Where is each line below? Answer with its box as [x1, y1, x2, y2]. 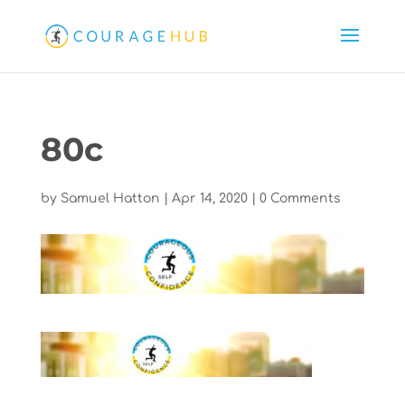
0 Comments [259, 192, 341, 205]
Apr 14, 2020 [171, 192, 248, 205]
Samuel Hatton [60, 192, 160, 205]
